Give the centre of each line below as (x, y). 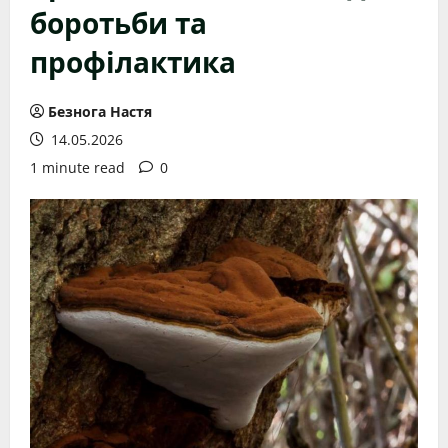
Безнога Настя (100, 111)
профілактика (133, 60)
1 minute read (77, 167)
